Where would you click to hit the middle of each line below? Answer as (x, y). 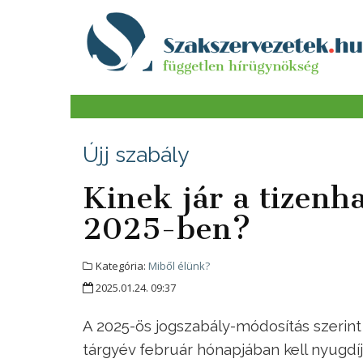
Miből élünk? (179, 266)
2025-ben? (167, 229)
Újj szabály (136, 155)
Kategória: (121, 266)
